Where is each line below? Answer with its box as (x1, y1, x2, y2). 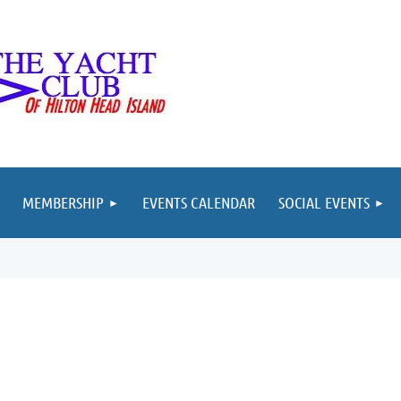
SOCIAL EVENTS (278, 192, 370, 212)
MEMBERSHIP (22, 192, 104, 212)
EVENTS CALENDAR (142, 192, 255, 212)
